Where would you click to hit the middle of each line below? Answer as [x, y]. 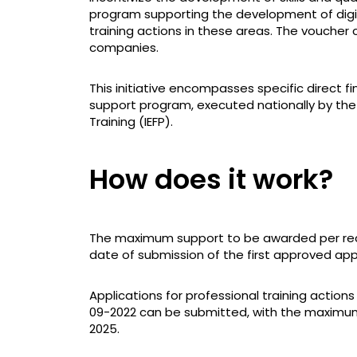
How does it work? [211, 179]
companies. [124, 47]
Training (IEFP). [131, 121]
